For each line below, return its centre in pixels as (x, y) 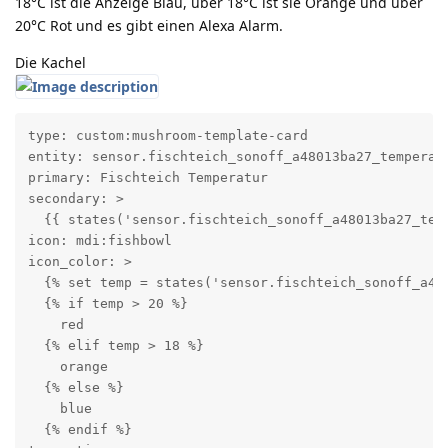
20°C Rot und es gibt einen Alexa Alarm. (149, 25)
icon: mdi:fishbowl (99, 241)
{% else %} (75, 388)
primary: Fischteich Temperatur (147, 178)
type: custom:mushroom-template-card (167, 136)
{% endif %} (79, 430)
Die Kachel (50, 62)
